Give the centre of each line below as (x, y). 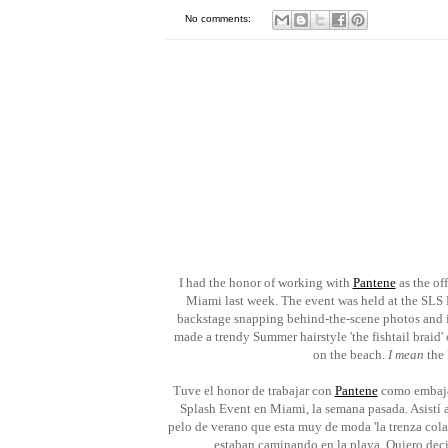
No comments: (219, 19)
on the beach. (350, 355)
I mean (406, 355)
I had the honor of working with (265, 283)
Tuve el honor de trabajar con (253, 391)
